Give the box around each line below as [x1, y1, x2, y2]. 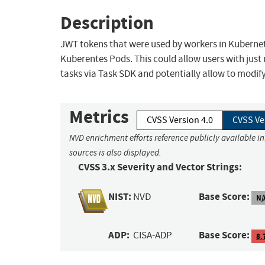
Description [60, 10, 154, 35]
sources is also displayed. [69, 147, 161, 159]
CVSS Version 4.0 [147, 114, 213, 127]
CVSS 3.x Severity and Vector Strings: [78, 160, 242, 174]
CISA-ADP [133, 229, 173, 242]
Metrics [69, 105, 129, 130]
